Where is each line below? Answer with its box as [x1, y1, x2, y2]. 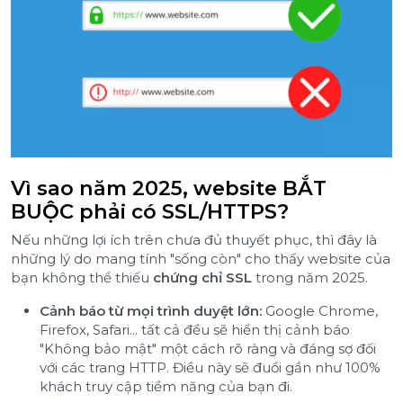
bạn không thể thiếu [11, 268, 153, 286]
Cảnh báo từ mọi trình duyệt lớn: [40, 301, 262, 319]
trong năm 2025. [252, 268, 368, 286]
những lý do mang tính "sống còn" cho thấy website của [11, 249, 390, 267]
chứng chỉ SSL [153, 268, 252, 286]
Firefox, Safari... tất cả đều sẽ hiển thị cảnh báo [40, 320, 350, 338]
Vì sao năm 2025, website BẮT [11, 175, 327, 201]
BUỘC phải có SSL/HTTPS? [11, 198, 289, 224]
